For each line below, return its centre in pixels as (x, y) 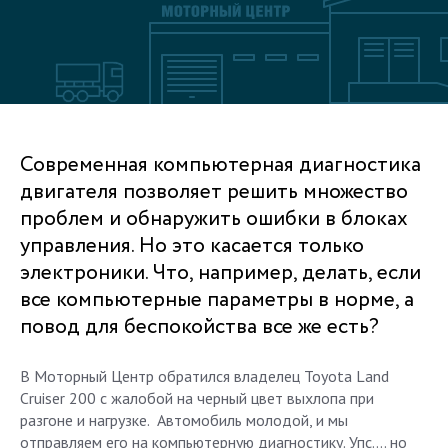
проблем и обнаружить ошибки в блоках (214, 219)
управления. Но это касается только (192, 246)
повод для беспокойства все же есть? (199, 327)
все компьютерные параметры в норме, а (217, 300)
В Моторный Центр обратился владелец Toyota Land (204, 376)
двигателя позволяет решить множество (214, 192)
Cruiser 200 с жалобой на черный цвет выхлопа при (197, 398)
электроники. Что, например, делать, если (220, 273)
